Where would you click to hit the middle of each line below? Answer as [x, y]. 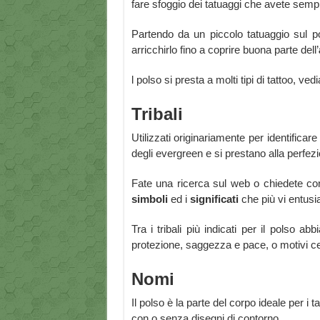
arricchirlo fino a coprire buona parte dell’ [225, 50]
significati [214, 199]
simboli [149, 199]
